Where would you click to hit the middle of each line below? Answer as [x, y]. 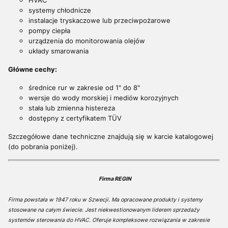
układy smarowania [59, 51]
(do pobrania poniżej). [43, 147]
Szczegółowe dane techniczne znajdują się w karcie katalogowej [111, 137]
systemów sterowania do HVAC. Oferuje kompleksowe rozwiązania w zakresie [109, 220]
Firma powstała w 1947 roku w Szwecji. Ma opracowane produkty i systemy [105, 199]
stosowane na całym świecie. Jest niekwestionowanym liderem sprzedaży [104, 210]
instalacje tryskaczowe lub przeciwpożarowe [99, 21]
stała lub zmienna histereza [72, 108]
